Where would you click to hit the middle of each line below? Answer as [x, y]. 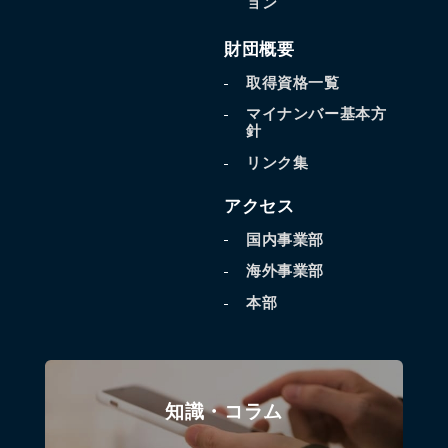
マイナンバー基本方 [316, 114]
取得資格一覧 [292, 82]
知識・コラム [224, 410]
